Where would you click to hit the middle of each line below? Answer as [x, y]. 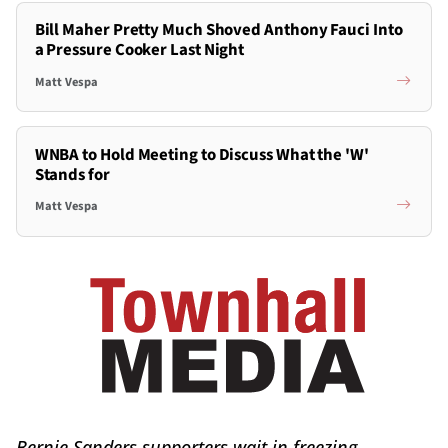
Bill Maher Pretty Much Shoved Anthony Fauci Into [218, 30]
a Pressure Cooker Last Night [139, 50]
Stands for [72, 174]
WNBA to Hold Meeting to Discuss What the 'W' [201, 154]
